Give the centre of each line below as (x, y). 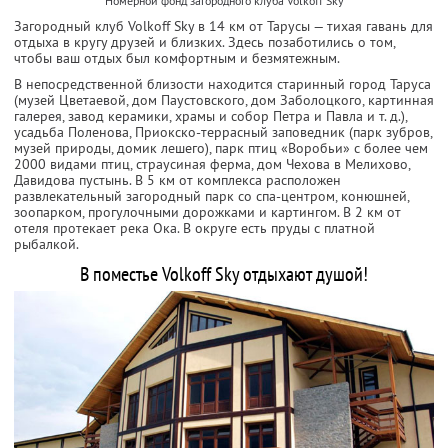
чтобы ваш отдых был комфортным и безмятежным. (177, 57)
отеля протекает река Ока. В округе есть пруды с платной (194, 227)
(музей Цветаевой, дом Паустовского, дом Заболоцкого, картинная (224, 99)
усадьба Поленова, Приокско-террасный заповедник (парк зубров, (223, 131)
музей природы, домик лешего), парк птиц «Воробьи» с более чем (221, 147)
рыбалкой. (46, 243)
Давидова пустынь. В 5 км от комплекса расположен (177, 179)
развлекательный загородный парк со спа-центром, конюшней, (211, 195)
